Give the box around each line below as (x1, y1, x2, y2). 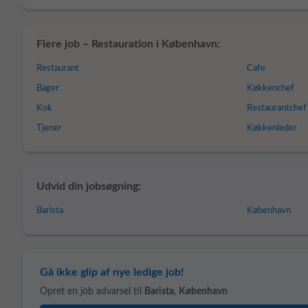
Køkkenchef (247, 84, 295, 93)
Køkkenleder (247, 124, 298, 133)
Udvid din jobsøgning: (36, 181, 141, 192)
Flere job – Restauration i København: (36, 38, 220, 49)
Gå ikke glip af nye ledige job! (40, 267, 184, 278)
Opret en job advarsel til (40, 287, 144, 296)
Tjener (36, 124, 62, 133)
